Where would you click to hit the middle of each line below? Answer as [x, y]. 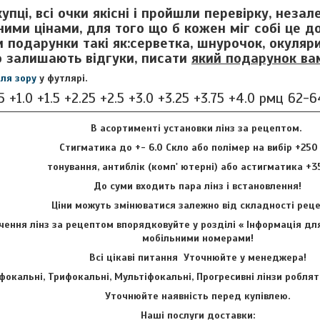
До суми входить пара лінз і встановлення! [197, 186]
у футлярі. [62, 79]
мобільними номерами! [197, 239]
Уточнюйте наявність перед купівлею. [197, 296]
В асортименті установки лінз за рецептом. [197, 129]
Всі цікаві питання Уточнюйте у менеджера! [197, 258]
